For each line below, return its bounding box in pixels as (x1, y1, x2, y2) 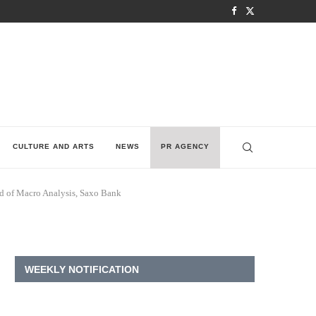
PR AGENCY (161, 142, 209, 150)
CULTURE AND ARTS (13, 142, 95, 150)
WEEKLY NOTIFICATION (25, 264, 139, 275)
